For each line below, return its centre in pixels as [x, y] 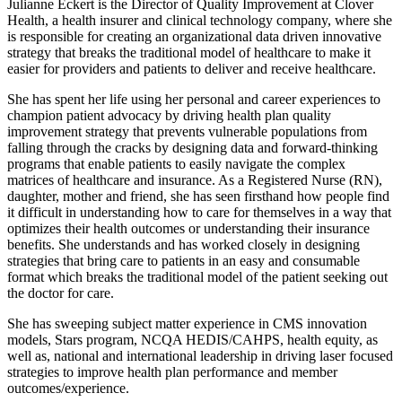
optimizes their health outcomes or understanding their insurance [188, 229]
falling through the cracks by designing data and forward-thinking [192, 148]
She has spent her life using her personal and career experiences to [194, 100]
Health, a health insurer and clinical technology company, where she [200, 21]
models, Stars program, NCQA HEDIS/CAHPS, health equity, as [192, 340]
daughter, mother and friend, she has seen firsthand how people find [198, 197]
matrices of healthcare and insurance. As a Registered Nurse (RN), [195, 180]
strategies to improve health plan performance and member [172, 372]
